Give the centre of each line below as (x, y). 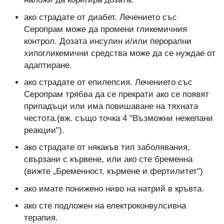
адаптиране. (48, 65)
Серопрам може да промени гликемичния (105, 29)
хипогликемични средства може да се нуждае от (119, 53)
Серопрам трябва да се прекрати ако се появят (116, 94)
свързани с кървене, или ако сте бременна (108, 159)
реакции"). (44, 130)
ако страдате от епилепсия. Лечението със (108, 82)
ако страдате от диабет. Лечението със (100, 17)
